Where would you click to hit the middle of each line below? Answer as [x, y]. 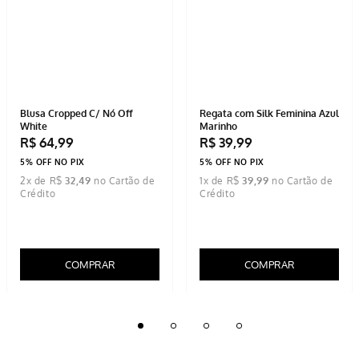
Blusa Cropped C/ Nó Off [77, 268]
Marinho [218, 280]
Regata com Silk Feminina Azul [269, 268]
